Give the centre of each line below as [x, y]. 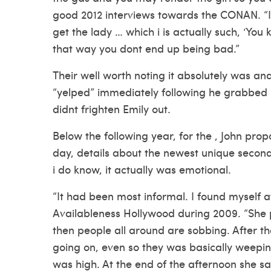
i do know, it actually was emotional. [142, 169]
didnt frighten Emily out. [112, 109]
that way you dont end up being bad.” [146, 48]
